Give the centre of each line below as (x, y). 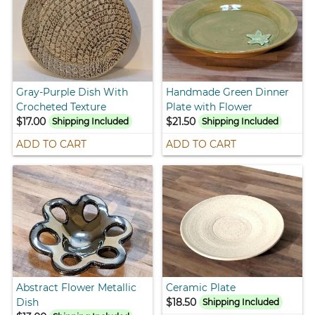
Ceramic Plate (201, 287)
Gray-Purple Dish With (72, 92)
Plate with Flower (209, 107)
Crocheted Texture (62, 107)
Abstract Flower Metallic (77, 287)
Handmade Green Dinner (227, 92)
